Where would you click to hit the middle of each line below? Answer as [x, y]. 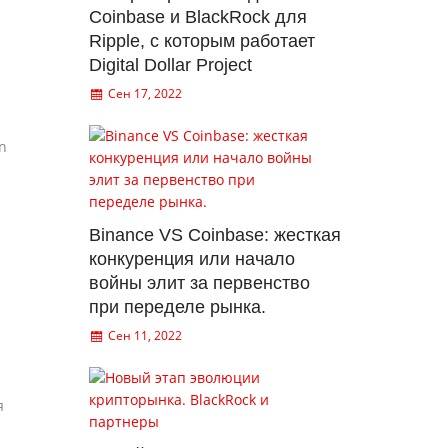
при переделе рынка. [177, 307]
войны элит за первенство [199, 283]
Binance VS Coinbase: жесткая [214, 235]
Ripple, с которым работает [201, 41]
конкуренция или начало [191, 259]
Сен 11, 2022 [144, 335]
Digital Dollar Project [170, 65]
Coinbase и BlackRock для [197, 17]
